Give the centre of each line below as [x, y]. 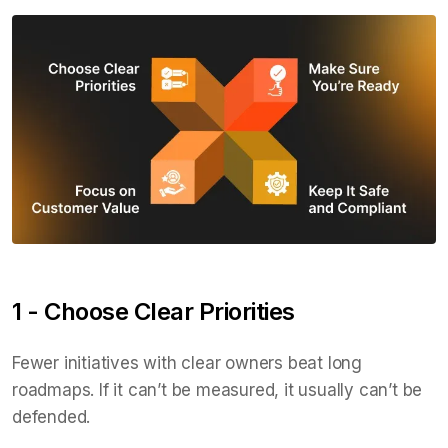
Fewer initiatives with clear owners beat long [187, 362]
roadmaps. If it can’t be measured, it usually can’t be [217, 389]
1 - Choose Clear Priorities [153, 311]
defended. [51, 416]
